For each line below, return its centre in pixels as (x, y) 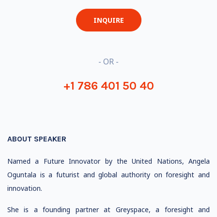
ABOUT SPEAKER (37, 139)
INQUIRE (108, 20)
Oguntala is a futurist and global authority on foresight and (108, 175)
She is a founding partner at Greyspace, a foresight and (108, 209)
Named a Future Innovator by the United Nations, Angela (108, 161)
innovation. (25, 188)
